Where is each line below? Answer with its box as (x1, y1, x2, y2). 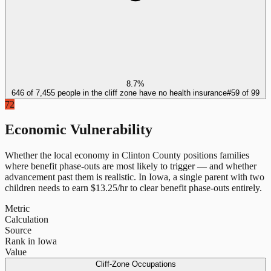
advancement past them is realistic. (5, 172, 136, 183)
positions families (181, 150, 249, 161)
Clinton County (122, 150, 181, 161)
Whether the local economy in (5, 150, 122, 161)
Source (5, 225, 31, 236)
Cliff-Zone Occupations (95, 260, 176, 269)
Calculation (5, 214, 48, 225)
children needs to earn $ (5, 183, 96, 194)
